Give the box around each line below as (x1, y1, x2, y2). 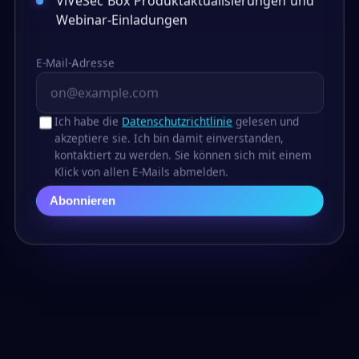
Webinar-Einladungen (56, 10, 188, 27)
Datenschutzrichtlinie (122, 114, 233, 127)
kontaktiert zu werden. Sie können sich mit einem (54, 147, 313, 161)
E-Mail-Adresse (35, 55, 115, 69)
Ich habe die (54, 114, 123, 127)
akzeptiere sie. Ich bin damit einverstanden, (54, 131, 284, 144)
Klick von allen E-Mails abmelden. (54, 164, 229, 178)
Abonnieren (50, 193, 116, 207)
